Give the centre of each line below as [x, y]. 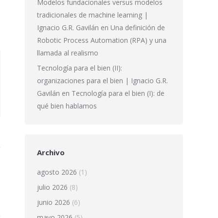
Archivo [51, 152]
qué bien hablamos [67, 106]
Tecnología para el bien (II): [80, 68]
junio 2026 [54, 202]
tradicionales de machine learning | [92, 15]
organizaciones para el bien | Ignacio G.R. [102, 81]
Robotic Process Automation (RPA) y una [102, 40]
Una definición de [138, 27]
